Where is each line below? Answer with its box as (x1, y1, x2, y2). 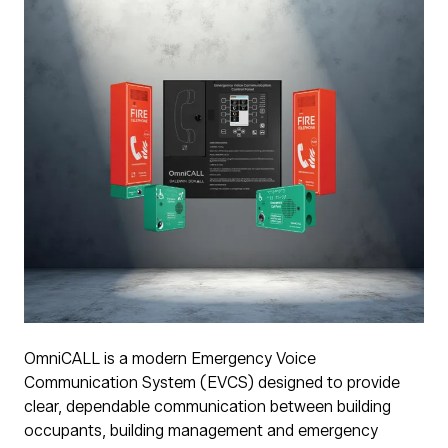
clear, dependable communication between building (24, 396, 391, 416)
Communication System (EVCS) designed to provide (24, 372, 400, 392)
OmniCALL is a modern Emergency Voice (24, 348, 316, 368)
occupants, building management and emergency (24, 420, 378, 440)
